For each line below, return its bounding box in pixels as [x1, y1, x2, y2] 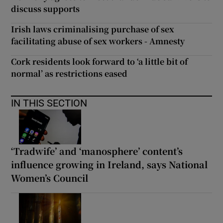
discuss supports [11, 3, 80, 15]
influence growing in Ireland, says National [11, 157, 208, 171]
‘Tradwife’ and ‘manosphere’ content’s [11, 144, 183, 157]
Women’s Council [11, 171, 89, 184]
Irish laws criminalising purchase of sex [11, 23, 175, 35]
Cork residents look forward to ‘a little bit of [11, 56, 188, 68]
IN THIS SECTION [11, 98, 88, 109]
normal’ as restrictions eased [11, 68, 128, 80]
